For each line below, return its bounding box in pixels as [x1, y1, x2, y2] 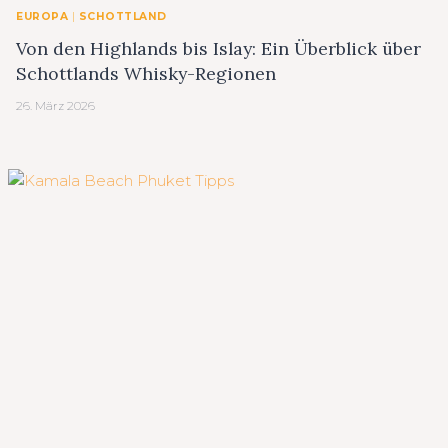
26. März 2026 [16, 97, 95, 113]
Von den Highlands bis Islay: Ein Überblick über [16, 36, 421, 60]
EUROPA [16, 10, 69, 24]
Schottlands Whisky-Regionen [16, 61, 276, 85]
